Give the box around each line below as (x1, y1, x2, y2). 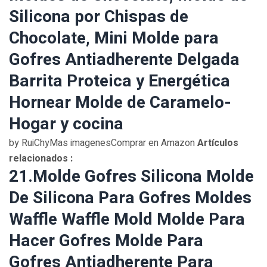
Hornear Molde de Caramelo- (9, 91, 231, 115)
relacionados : (9, 151, 73, 166)
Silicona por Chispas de (9, 5, 188, 29)
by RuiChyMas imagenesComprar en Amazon (9, 136, 195, 150)
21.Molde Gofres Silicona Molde (9, 164, 254, 189)
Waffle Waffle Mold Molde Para (9, 207, 245, 232)
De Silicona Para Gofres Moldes (9, 186, 252, 210)
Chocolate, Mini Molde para (9, 26, 219, 51)
